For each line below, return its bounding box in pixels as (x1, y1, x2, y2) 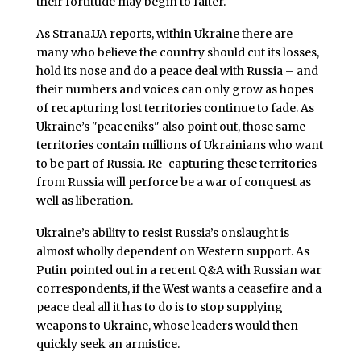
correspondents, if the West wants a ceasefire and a (35, 280, 322, 296)
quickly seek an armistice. (35, 336, 180, 351)
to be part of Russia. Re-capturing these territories (35, 156, 317, 171)
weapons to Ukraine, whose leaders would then (35, 317, 298, 333)
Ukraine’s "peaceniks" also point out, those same (35, 118, 305, 134)
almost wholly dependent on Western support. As (35, 243, 309, 259)
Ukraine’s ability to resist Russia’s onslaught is (35, 225, 289, 240)
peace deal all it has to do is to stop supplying (35, 299, 283, 314)
